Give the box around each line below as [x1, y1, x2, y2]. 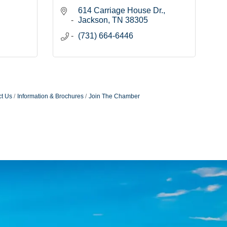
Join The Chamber [88, 93, 140, 100]
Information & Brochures [17, 93, 84, 100]
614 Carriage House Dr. [78, 6, 163, 15]
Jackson [78, 16, 108, 25]
